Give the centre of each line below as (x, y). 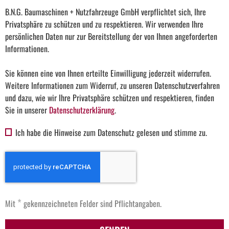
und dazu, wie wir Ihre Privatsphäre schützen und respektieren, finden (110, 98)
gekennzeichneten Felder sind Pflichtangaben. (91, 204)
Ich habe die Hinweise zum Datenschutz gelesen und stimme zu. (111, 133)
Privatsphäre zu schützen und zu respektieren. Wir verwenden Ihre (104, 24)
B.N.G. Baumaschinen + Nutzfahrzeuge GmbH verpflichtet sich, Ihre (106, 12)
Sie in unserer (27, 110)
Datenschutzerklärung (82, 110)
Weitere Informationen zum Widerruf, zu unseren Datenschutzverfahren (112, 86)
